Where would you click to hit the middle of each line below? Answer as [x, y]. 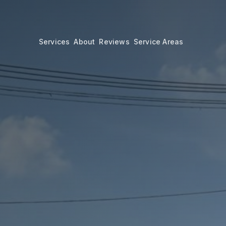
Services [54, 41]
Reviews [114, 41]
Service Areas [158, 41]
